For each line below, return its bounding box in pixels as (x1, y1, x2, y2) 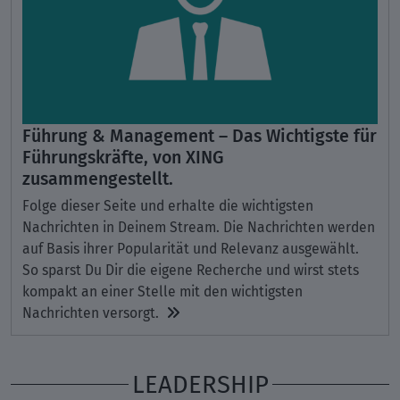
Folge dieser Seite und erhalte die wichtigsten (22, 196, 313, 216)
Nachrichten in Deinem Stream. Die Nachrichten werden (22, 217, 375, 237)
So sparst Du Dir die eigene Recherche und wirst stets (22, 260, 359, 280)
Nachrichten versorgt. (22, 303, 166, 323)
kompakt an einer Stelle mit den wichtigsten (22, 281, 303, 302)
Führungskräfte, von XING (22, 143, 223, 170)
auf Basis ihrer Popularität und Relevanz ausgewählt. (22, 238, 359, 259)
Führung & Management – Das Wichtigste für (22, 121, 377, 148)
